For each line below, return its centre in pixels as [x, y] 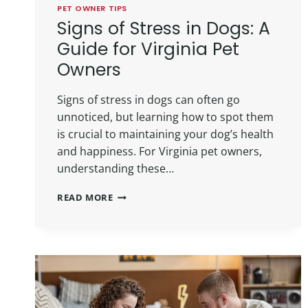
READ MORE [85, 198]
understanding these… [115, 169]
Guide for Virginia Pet [148, 49]
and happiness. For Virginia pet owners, [159, 152]
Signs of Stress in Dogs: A [164, 29]
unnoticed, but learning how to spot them [165, 117]
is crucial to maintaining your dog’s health [165, 134]
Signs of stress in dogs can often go [148, 100]
